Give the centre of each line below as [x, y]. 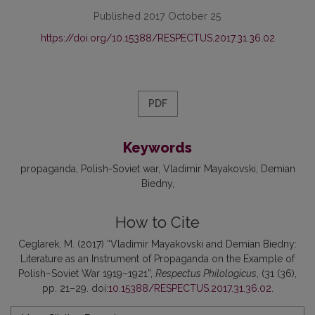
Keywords [157, 148]
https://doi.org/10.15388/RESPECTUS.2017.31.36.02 [157, 38]
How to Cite [157, 223]
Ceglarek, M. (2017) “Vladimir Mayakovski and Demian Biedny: [157, 244]
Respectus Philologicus [206, 274]
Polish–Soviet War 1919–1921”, [87, 274]
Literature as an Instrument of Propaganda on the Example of [157, 259]
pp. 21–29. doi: [75, 289]
